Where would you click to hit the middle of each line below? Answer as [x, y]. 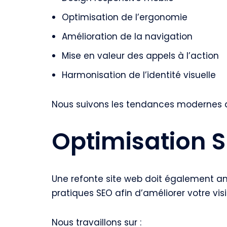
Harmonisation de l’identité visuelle [139, 75]
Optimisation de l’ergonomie [125, 17]
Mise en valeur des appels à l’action [140, 56]
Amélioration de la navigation [127, 36]
